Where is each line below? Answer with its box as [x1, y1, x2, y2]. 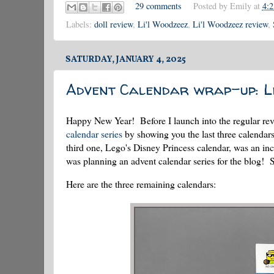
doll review [94, 18, 133, 31]
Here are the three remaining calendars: [66, 177, 216, 190]
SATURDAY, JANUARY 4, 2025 [65, 53, 186, 66]
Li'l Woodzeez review [193, 18, 268, 31]
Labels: [66, 18, 94, 31]
